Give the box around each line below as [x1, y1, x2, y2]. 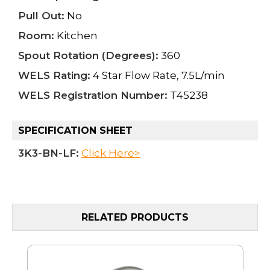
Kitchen [54, 29, 98, 42]
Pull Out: [18, 9, 64, 22]
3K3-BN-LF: [18, 146, 79, 159]
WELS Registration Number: [18, 89, 168, 101]
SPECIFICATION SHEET [18, 124, 133, 136]
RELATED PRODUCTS [81, 212, 189, 224]
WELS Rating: [18, 69, 90, 81]
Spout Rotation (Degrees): [18, 49, 159, 61]
